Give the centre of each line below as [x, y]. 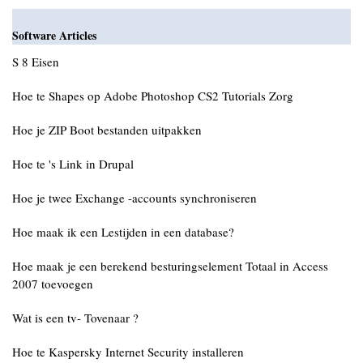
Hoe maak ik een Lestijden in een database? [123, 232]
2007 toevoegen [53, 284]
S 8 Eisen [36, 62]
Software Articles [54, 35]
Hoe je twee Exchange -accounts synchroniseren [135, 198]
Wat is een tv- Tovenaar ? [75, 318]
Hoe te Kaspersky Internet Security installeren [128, 352]
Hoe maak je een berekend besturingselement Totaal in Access [170, 266]
